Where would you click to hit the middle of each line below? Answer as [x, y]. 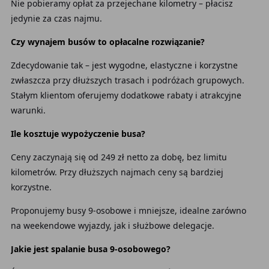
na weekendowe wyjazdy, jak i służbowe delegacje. [112, 225]
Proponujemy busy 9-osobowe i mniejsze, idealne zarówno [128, 210]
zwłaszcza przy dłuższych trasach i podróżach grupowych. [127, 80]
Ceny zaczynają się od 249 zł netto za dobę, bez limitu [119, 157]
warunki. [28, 110]
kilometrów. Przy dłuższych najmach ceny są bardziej [117, 172]
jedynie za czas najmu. [56, 18]
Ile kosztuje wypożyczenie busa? [78, 134]
